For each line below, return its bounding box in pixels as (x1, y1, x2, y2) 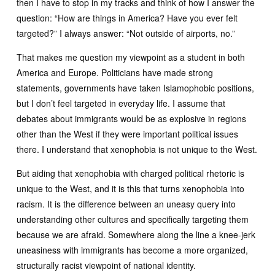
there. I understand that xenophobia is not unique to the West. (17, 143, 257, 155)
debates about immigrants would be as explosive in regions (17, 112, 246, 125)
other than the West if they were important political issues (17, 128, 238, 140)
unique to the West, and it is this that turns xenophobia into (17, 182, 244, 195)
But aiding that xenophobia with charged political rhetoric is (17, 167, 244, 179)
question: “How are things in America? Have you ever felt (17, 12, 238, 24)
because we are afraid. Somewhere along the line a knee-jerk (17, 228, 255, 241)
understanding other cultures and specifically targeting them (17, 213, 249, 225)
